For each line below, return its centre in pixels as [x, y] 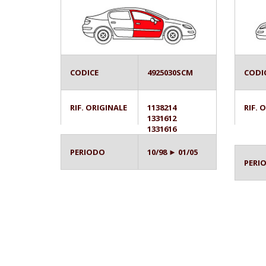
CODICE [84, 72]
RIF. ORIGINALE [99, 107]
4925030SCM [170, 72]
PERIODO [88, 152]
